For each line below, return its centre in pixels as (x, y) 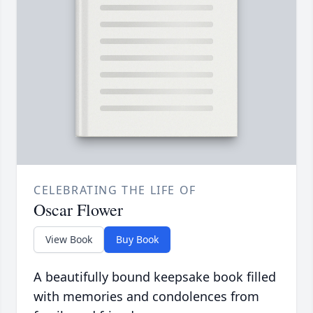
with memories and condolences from (146, 297)
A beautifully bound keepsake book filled (155, 277)
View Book (69, 240)
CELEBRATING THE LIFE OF (115, 190)
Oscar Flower (78, 210)
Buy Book (137, 240)
